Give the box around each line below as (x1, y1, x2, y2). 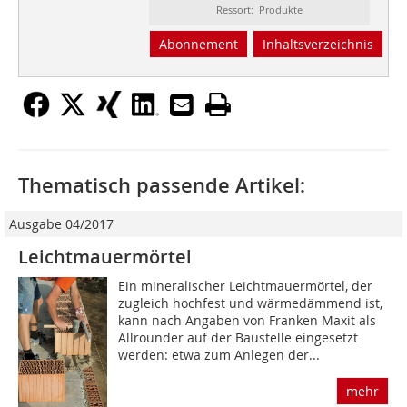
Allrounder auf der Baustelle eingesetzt (118, 329, 359, 347)
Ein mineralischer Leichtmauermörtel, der (118, 277, 373, 295)
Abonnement (158, 35, 238, 54)
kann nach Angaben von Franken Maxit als (118, 312, 377, 330)
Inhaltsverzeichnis (262, 35, 373, 54)
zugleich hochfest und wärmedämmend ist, (118, 294, 383, 313)
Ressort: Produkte (215, 3, 303, 17)
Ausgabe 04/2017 (9, 215, 114, 233)
